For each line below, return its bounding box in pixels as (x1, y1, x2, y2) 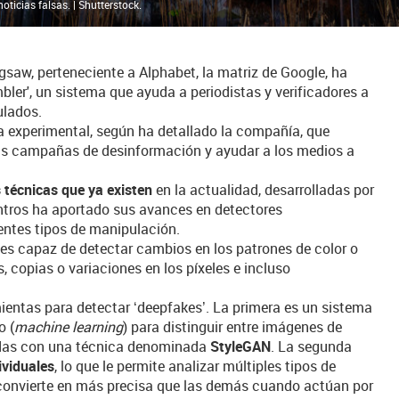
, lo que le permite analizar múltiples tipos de (54, 356, 337, 376)
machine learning (14, 317, 124, 337)
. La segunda (271, 337, 353, 356)
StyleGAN (210, 337, 272, 356)
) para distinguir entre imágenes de (123, 317, 343, 337)
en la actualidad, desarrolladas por (152, 180, 375, 199)
